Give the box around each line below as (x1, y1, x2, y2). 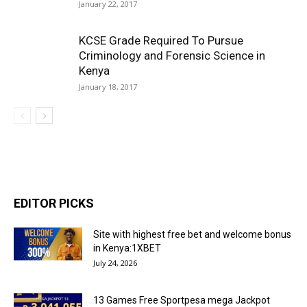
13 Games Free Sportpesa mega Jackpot (93, 295, 270, 306)
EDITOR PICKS (14, 196, 94, 210)
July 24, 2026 (93, 258, 137, 268)
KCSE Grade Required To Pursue (79, 34, 243, 47)
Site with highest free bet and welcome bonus (93, 229, 291, 240)
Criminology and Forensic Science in (79, 49, 265, 62)
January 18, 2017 (79, 82, 137, 92)
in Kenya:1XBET (93, 243, 161, 254)
